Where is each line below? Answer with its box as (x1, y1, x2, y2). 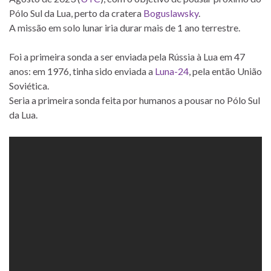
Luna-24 (155, 65, 189, 77)
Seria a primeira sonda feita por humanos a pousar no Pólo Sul (9, 94, 260, 106)
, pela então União (189, 65, 262, 77)
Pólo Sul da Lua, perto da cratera (9, 7, 143, 19)
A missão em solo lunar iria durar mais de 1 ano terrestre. (9, 22, 240, 34)
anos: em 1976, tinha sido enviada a (9, 65, 155, 77)
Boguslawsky (143, 7, 198, 19)
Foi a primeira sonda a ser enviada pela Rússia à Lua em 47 (9, 51, 245, 63)
